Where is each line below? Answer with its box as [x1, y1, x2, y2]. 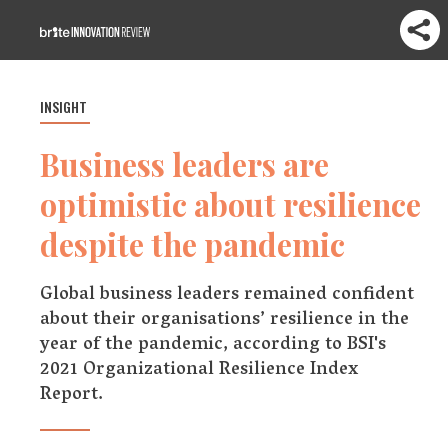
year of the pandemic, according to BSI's [40, 329, 386, 363]
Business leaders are [40, 143, 329, 185]
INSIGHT [40, 96, 87, 117]
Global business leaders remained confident [40, 279, 414, 313]
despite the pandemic [40, 223, 345, 265]
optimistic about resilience [40, 183, 421, 225]
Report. [40, 379, 103, 413]
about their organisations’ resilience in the [40, 304, 409, 338]
